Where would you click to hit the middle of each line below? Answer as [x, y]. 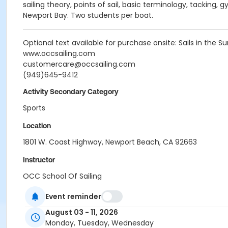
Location [37, 126]
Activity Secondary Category [71, 92]
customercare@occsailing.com [79, 64]
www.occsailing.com [59, 53]
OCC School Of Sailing [62, 176]
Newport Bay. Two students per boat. [88, 15]
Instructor [39, 160]
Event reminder [73, 196]
